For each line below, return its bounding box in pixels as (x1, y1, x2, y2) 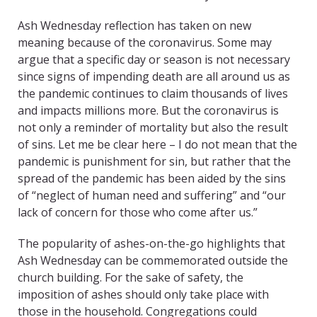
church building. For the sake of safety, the (18, 270, 243, 286)
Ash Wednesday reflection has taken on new (18, 18, 251, 34)
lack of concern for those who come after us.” (18, 204, 258, 221)
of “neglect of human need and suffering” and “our (18, 188, 286, 204)
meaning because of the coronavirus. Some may (18, 35, 272, 51)
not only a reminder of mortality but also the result (18, 120, 288, 136)
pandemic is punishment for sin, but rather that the (18, 154, 291, 170)
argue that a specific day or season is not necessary (18, 52, 290, 68)
